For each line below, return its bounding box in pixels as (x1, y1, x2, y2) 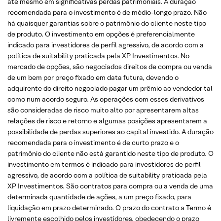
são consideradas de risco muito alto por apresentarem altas (7, 105, 199, 114)
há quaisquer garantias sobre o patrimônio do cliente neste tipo (7, 18, 206, 28)
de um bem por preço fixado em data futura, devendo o (7, 73, 179, 82)
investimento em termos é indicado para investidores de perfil (7, 159, 201, 169)
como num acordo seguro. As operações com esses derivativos (7, 94, 204, 104)
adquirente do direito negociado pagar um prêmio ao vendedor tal (7, 83, 213, 93)
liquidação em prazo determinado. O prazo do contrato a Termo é (7, 203, 211, 212)
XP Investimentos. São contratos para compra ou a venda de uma (7, 181, 213, 190)
